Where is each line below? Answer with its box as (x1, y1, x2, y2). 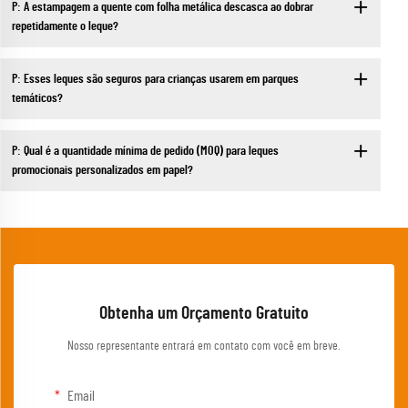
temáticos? (11, 91, 63, 105)
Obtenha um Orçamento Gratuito (99, 304, 309, 323)
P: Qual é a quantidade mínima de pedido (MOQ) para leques (11, 144, 279, 158)
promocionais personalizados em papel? (11, 163, 193, 177)
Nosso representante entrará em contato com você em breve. (67, 340, 341, 353)
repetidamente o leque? (11, 19, 118, 33)
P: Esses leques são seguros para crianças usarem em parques (11, 72, 299, 86)
